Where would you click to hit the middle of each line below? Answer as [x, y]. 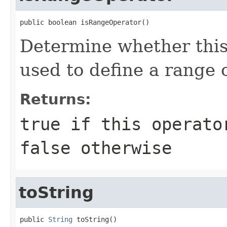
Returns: [55, 99]
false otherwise [96, 148]
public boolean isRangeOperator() [85, 22]
